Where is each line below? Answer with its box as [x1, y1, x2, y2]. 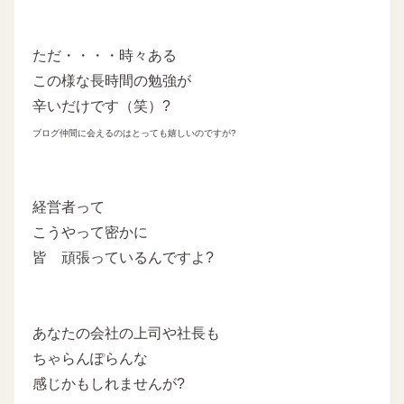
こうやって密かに [32, 224, 148, 240]
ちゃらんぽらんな [32, 350, 148, 366]
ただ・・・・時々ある [32, 47, 177, 63]
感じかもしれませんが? [32, 375, 185, 391]
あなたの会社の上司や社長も [32, 325, 220, 341]
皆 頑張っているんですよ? [32, 249, 214, 265]
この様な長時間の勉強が [32, 72, 191, 88]
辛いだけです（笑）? [32, 97, 170, 114]
